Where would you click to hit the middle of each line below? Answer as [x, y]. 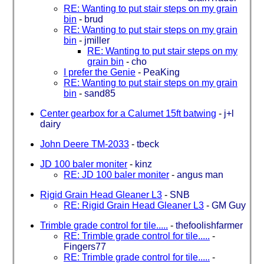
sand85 [100, 93]
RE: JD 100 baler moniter [116, 174]
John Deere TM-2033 [85, 144]
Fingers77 [85, 246]
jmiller [97, 40]
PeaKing [161, 72]
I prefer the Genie [100, 72]
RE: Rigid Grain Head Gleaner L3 [134, 205]
